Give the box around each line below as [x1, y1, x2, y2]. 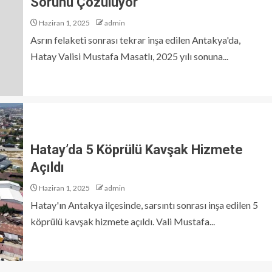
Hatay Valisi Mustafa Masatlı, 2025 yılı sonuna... [30, 50, 228, 62]
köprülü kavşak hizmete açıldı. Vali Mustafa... [30, 216, 215, 227]
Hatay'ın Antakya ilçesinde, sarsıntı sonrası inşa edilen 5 [30, 199, 258, 211]
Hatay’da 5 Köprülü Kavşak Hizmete [30, 142, 243, 157]
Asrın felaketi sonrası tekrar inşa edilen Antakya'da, [30, 34, 240, 46]
